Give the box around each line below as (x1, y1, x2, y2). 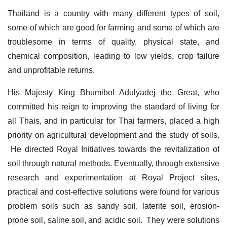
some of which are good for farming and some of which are (8, 23, 219, 32)
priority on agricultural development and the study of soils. (8, 130, 219, 139)
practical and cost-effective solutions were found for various (8, 187, 219, 196)
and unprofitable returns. (8, 65, 95, 74)
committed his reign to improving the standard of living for (8, 102, 219, 111)
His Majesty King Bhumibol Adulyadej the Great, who (8, 88, 219, 97)
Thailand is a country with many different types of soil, (8, 9, 219, 18)
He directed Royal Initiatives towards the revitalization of (8, 144, 219, 154)
